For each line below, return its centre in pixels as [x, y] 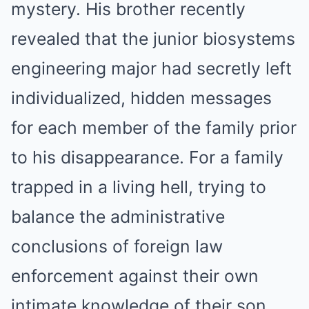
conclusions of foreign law [117, 246]
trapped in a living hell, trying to [139, 187]
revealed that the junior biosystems [153, 39]
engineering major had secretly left [151, 68]
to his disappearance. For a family [147, 157]
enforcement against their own [135, 276]
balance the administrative [118, 217]
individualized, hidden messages [141, 98]
